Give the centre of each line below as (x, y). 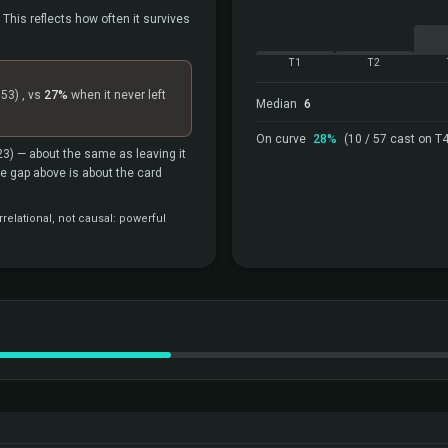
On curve (282, 139)
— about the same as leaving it (100, 154)
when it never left (117, 95)
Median (278, 104)
